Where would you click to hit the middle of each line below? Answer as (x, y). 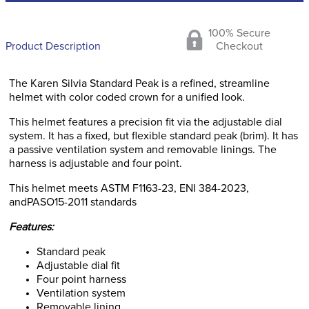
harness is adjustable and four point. (96, 163)
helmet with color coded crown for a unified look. (127, 97)
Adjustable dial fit (78, 266)
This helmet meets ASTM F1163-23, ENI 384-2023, (129, 188)
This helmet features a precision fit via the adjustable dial (146, 122)
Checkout (239, 46)
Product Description (53, 46)
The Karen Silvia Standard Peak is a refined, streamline (139, 83)
